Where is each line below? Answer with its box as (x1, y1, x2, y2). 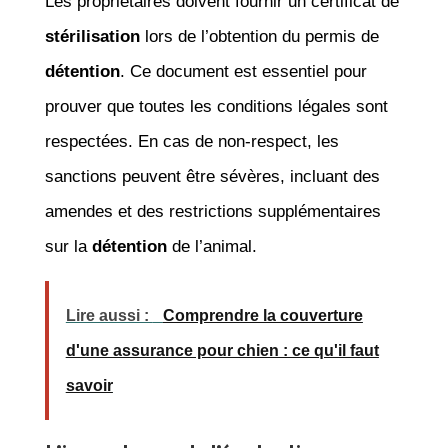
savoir (65, 376, 113, 394)
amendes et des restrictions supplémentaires (44, 201, 381, 221)
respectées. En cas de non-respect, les (44, 131, 339, 151)
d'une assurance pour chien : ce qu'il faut (65, 341, 379, 359)
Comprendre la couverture (162, 306, 363, 324)
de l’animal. (166, 236, 257, 256)
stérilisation (44, 26, 140, 46)
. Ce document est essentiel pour (119, 61, 367, 81)
